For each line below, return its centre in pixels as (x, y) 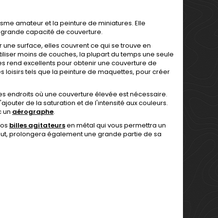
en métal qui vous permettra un (116, 125)
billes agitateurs (37, 125)
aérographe (33, 112)
